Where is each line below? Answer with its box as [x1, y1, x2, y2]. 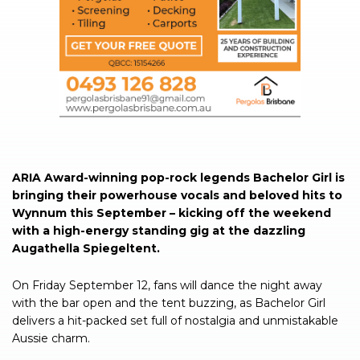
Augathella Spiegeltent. [12, 240, 160, 256]
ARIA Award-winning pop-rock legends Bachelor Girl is [12, 170, 345, 185]
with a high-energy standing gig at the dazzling [12, 223, 305, 238]
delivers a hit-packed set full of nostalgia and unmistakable [12, 313, 338, 328]
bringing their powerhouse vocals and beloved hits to [12, 187, 342, 202]
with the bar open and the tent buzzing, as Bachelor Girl [12, 295, 325, 310]
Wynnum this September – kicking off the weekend [12, 205, 331, 220]
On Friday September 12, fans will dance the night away [12, 277, 322, 292]
